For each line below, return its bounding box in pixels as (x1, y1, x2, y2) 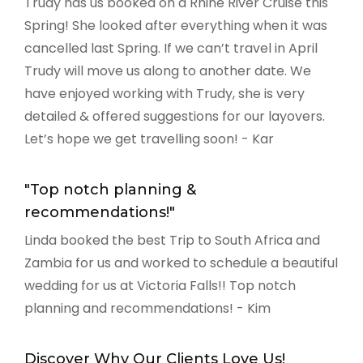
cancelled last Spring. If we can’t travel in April (24, 38, 318, 58)
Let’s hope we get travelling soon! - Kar (24, 129, 274, 148)
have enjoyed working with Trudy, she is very (24, 83, 305, 103)
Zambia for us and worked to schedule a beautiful (24, 253, 338, 272)
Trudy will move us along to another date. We (24, 61, 311, 80)
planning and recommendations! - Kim (24, 298, 271, 318)
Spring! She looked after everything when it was (24, 15, 327, 35)
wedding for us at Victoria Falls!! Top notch (24, 275, 296, 295)
